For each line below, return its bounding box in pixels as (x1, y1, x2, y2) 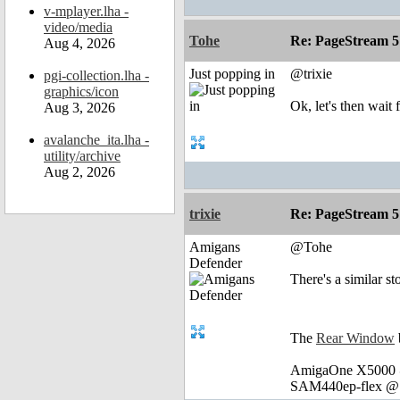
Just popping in (189, 66, 275, 82)
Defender (189, 255, 242, 271)
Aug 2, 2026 (44, 164, 115, 179)
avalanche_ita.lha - (44, 132, 149, 147)
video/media (44, 20, 112, 35)
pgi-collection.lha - (44, 68, 149, 83)
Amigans (189, 239, 240, 255)
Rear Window (316, 330, 395, 346)
